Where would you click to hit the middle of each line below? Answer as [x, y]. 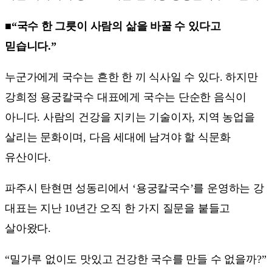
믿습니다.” [31, 46]
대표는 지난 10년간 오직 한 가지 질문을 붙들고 [118, 208]
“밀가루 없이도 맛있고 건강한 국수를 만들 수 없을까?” [136, 259]
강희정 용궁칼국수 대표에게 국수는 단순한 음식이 [126, 97]
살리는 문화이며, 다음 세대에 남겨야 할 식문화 [118, 137]
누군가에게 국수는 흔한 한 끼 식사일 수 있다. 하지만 [131, 77]
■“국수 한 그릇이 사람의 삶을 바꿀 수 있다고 [113, 26]
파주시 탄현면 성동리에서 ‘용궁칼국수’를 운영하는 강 [134, 188]
